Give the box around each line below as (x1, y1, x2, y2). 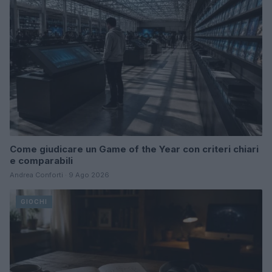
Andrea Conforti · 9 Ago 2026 (10, 170, 109, 179)
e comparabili (10, 154, 73, 166)
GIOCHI (21, 197, 47, 205)
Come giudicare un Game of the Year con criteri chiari (10, 143, 259, 155)
